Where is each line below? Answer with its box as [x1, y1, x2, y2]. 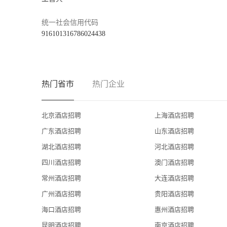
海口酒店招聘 [42, 206, 81, 213]
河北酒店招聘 [155, 143, 194, 150]
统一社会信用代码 [42, 19, 98, 26]
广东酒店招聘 [42, 127, 81, 135]
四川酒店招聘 [42, 159, 81, 166]
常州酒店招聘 [42, 174, 81, 182]
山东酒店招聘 [155, 127, 194, 135]
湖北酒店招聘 [42, 143, 81, 150]
